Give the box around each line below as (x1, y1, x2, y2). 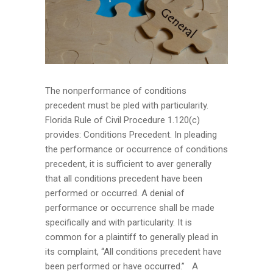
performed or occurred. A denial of (45, 187, 185, 199)
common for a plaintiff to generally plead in (45, 231, 218, 243)
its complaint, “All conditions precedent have (45, 246, 222, 257)
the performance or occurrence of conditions (45, 143, 228, 155)
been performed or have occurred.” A (45, 260, 198, 272)
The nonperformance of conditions (45, 85, 186, 96)
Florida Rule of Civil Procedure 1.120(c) (45, 114, 200, 126)
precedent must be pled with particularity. (45, 99, 208, 111)
